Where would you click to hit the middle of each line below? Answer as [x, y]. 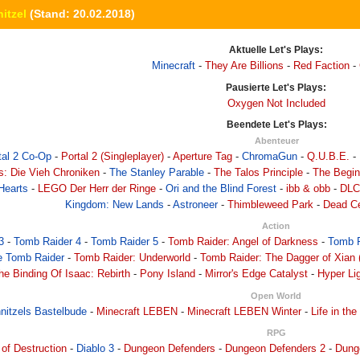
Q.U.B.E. [328, 157]
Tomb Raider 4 [48, 242]
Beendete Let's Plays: [276, 125]
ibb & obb [308, 189]
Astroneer [195, 205]
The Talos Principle [258, 173]
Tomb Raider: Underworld [132, 258]
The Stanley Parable [156, 173]
